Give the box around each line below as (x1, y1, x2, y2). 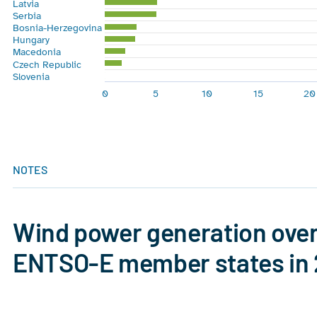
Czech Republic (13, 59, 81, 71)
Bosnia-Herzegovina (13, 22, 102, 34)
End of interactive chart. (13, 122, 129, 136)
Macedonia (13, 46, 61, 58)
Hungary (13, 34, 50, 46)
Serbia (13, 10, 41, 22)
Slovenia (13, 71, 50, 83)
